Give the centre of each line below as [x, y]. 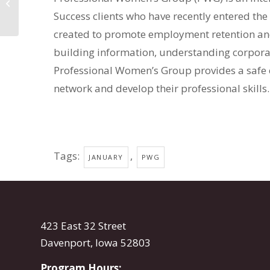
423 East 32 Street [83, 225]
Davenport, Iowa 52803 [96, 242]
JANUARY [106, 157]
